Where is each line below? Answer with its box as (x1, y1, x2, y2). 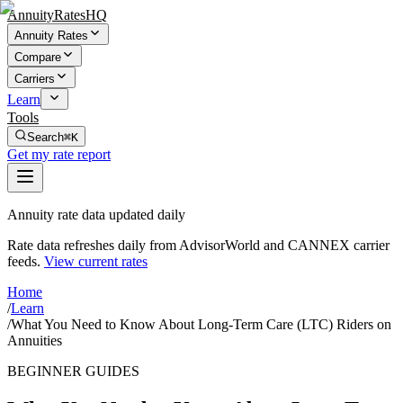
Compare (14, 50, 61, 64)
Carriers (14, 72, 55, 85)
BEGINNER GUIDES (7, 363, 139, 379)
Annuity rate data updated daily (7, 207, 185, 222)
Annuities (7, 333, 62, 348)
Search (27, 130, 64, 144)
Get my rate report (7, 147, 111, 162)
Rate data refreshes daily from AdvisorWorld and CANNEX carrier (7, 237, 390, 253)
